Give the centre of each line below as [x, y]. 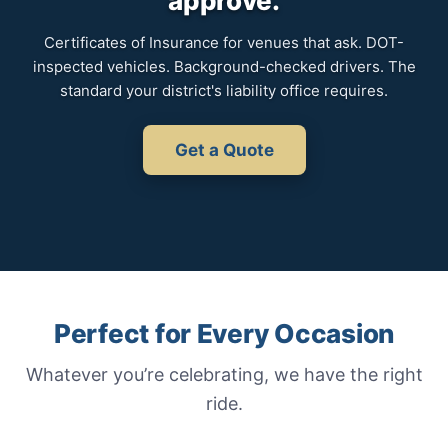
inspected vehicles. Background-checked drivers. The [224, 66]
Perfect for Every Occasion [224, 333]
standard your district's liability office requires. [224, 90]
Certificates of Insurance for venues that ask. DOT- [224, 42]
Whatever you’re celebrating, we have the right [224, 374]
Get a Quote [224, 150]
